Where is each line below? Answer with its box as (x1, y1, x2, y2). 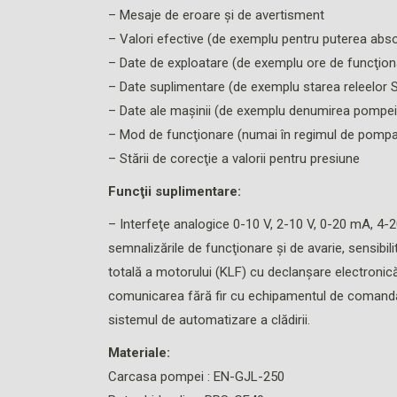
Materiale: (108, 345, 170, 362)
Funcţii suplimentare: (108, 183, 241, 200)
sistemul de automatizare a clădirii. (108, 312, 310, 329)
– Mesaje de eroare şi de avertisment (108, 7, 324, 24)
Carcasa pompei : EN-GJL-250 (108, 369, 284, 385)
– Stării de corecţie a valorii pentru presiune (108, 151, 360, 167)
